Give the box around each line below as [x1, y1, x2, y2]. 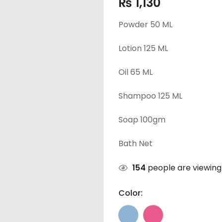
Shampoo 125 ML [118, 90, 182, 102]
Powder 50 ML [118, 18, 172, 30]
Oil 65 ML [118, 66, 153, 78]
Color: [118, 187, 143, 199]
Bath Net [118, 137, 153, 149]
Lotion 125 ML [118, 42, 168, 54]
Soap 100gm [118, 113, 166, 125]
